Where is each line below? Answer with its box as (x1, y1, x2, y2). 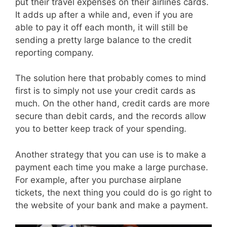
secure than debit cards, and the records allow (15, 111, 206, 122)
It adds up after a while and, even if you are (15, 9, 193, 20)
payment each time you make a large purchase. (15, 162, 208, 172)
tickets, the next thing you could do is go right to (15, 187, 212, 198)
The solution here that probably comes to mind (15, 73, 206, 84)
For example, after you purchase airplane (15, 174, 181, 185)
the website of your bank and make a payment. (15, 200, 208, 210)
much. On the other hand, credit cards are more (15, 98, 210, 109)
